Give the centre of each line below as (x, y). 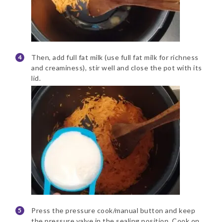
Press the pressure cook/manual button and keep (113, 211)
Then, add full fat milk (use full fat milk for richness (115, 57)
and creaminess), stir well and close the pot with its (117, 68)
